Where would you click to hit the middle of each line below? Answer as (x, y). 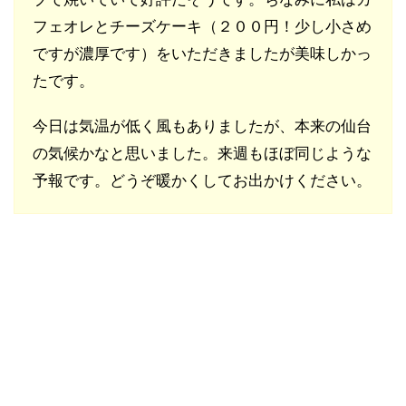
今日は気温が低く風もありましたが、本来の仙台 (202, 127)
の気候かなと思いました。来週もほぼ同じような (202, 154)
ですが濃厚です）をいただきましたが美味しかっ (202, 54)
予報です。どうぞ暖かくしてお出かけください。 (202, 181)
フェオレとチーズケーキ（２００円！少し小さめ (202, 27)
